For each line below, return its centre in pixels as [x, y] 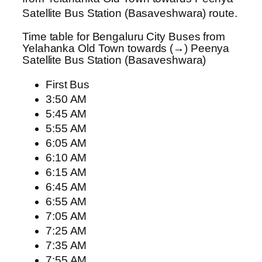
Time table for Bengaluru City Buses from [124, 37]
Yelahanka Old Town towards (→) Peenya [126, 49]
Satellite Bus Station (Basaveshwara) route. [130, 13]
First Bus [68, 84]
